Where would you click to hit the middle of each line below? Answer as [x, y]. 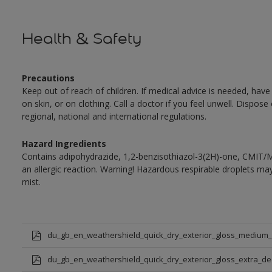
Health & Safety [81, 39]
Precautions [48, 78]
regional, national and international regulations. [114, 116]
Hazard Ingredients [64, 144]
